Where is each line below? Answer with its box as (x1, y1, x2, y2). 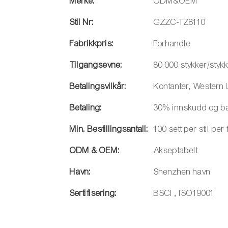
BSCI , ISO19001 (154, 188, 215, 199)
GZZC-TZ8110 (154, 17, 206, 28)
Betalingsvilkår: (70, 81, 127, 92)
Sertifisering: (70, 188, 117, 199)
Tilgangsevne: (70, 60, 123, 71)
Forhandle (154, 38, 191, 49)
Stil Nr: (70, 17, 94, 28)
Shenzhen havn (154, 166, 211, 178)
